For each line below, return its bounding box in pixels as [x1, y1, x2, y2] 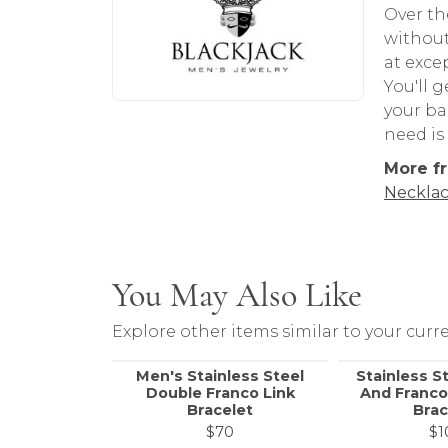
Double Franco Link [145, 384, 295, 403]
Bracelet [187, 401, 253, 420]
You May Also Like [112, 274, 362, 317]
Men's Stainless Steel [136, 367, 304, 386]
